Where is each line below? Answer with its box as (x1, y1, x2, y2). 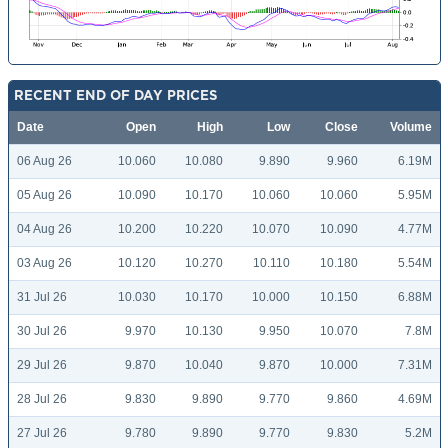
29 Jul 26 (17, 358, 67, 373)
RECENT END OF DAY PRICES (14, 88, 218, 103)
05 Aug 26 (17, 188, 72, 203)
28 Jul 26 (17, 392, 67, 407)
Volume (390, 120, 432, 135)
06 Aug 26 (17, 154, 72, 169)
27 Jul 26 (17, 426, 67, 441)
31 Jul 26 (17, 290, 67, 305)
